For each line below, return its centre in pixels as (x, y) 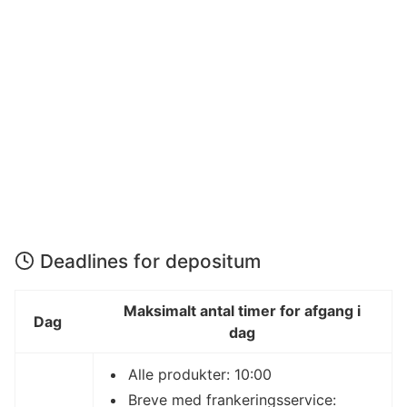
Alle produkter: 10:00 (200, 375)
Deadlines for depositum (150, 262)
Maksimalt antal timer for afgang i (242, 311)
